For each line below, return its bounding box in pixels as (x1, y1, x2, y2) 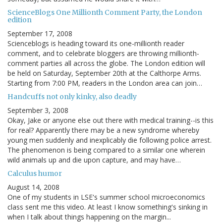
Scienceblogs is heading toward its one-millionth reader (7, 39, 184, 49)
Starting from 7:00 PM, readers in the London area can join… (7, 78, 202, 88)
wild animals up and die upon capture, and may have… (7, 155, 181, 165)
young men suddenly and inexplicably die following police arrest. (7, 135, 212, 145)
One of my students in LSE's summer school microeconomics (7, 192, 205, 202)
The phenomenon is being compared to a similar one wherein (7, 145, 205, 155)
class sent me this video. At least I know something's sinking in (7, 202, 208, 212)
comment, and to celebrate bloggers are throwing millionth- (7, 49, 199, 58)
